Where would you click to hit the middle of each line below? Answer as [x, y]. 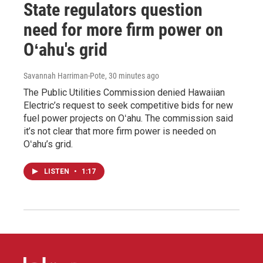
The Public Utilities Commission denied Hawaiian [124, 92]
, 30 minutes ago [132, 75]
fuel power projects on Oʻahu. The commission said [128, 118]
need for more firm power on [123, 29]
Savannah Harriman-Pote [64, 75]
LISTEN [58, 171]
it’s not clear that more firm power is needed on [120, 131]
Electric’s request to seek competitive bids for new [128, 105]
